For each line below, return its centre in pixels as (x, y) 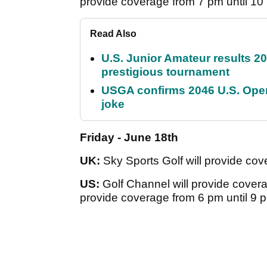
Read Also (113, 33)
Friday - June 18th (129, 137)
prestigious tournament (165, 72)
